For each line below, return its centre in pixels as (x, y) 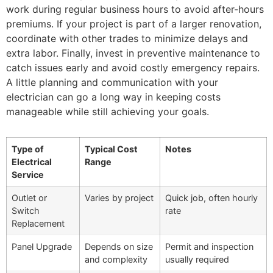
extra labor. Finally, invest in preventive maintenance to (133, 53)
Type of (28, 149)
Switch (26, 211)
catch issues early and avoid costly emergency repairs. (133, 68)
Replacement (38, 224)
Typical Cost (111, 149)
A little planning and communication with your (112, 83)
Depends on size (119, 247)
